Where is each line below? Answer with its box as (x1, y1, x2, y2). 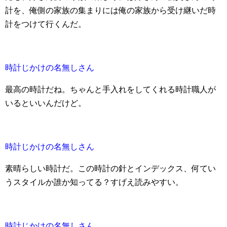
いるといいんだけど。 (5, 98, 86, 107)
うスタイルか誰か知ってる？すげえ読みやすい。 (5, 177, 183, 186)
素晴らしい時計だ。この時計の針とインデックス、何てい (5, 164, 216, 173)
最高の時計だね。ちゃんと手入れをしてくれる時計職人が (5, 85, 216, 94)
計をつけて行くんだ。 (5, 19, 86, 28)
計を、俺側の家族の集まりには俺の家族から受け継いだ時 (5, 6, 216, 15)
